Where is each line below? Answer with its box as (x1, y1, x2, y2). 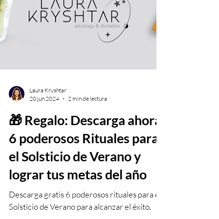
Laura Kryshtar (29, 107, 66, 114)
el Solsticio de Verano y (9, 169, 141, 185)
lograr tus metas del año (9, 187, 147, 203)
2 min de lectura (68, 115, 107, 123)
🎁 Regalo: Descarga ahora (9, 132, 161, 149)
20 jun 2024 (29, 115, 59, 123)
